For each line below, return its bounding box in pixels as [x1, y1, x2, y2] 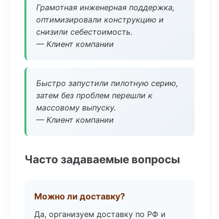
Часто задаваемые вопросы [24, 153, 180, 166]
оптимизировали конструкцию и [36, 15, 164, 24]
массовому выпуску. [36, 103, 116, 112]
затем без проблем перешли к [36, 90, 153, 100]
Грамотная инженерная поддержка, [36, 2, 175, 12]
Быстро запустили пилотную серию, [36, 78, 178, 88]
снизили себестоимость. [36, 27, 132, 37]
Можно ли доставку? [34, 191, 125, 201]
